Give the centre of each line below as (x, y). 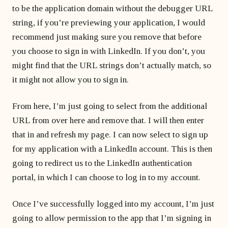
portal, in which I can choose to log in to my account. (106, 177)
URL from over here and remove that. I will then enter (108, 120)
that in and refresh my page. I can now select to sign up (110, 134)
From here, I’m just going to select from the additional (110, 106)
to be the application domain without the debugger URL (112, 8)
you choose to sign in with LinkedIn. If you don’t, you (109, 51)
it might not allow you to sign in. (70, 79)
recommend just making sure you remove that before (107, 37)
